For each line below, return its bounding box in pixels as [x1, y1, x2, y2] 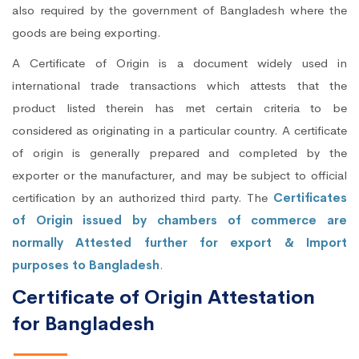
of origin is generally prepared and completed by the [12, 145, 347, 161]
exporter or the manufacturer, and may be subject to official [12, 167, 347, 184]
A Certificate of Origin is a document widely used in [12, 55, 347, 71]
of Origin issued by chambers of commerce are [12, 212, 347, 228]
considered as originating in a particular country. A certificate [12, 123, 347, 139]
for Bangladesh [12, 312, 155, 337]
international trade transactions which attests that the [12, 78, 347, 94]
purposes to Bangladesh [12, 257, 159, 273]
